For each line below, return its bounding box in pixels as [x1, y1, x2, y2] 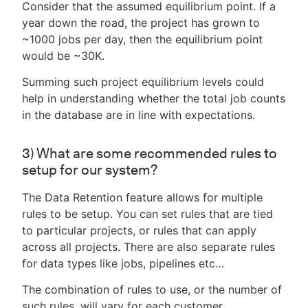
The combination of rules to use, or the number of [22, 283, 282, 297]
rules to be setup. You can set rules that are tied [22, 207, 273, 221]
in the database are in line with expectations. [22, 108, 255, 122]
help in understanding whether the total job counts [22, 91, 285, 106]
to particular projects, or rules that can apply [22, 223, 256, 238]
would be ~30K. [22, 49, 104, 63]
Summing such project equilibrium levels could [22, 75, 264, 89]
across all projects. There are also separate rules [22, 240, 275, 254]
